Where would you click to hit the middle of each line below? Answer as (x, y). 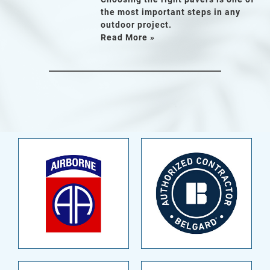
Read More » (128, 37)
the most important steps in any (171, 12)
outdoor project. (137, 24)
